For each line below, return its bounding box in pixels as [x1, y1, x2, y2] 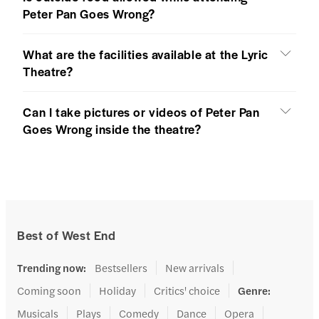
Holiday [99, 282, 136, 298]
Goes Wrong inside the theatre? [23, 120, 202, 137]
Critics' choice [154, 282, 220, 298]
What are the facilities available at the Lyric [23, 45, 269, 63]
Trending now [17, 259, 83, 275]
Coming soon [17, 282, 81, 298]
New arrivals [165, 259, 224, 275]
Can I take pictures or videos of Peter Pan [23, 103, 260, 120]
